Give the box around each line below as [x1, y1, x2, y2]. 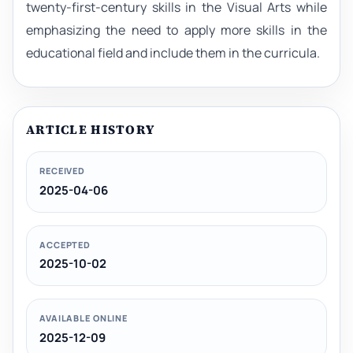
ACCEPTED [39, 238, 91, 251]
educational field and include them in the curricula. [26, 43, 320, 61]
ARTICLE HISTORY [26, 120, 155, 138]
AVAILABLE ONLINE [39, 312, 128, 325]
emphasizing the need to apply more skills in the [26, 20, 327, 39]
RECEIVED [39, 164, 86, 176]
